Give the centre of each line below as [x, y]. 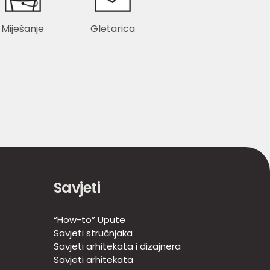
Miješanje [23, 29]
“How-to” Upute [89, 220]
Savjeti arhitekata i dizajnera [117, 246]
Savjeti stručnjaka [93, 233]
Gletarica [113, 29]
